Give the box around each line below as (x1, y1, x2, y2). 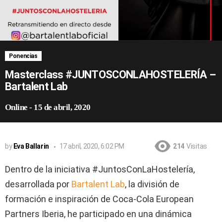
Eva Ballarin (13, 142, 49, 150)
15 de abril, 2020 (34, 103, 91, 112)
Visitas (186, 142, 207, 150)
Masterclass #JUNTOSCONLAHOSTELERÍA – (5, 68, 216, 81)
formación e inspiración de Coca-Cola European (5, 193, 194, 204)
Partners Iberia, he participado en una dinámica (5, 208, 192, 219)
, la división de (125, 178, 179, 189)
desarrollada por (5, 178, 71, 189)
